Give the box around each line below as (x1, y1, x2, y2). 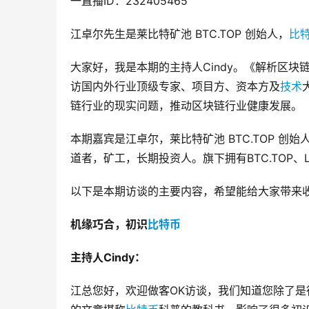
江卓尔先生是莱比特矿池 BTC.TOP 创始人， (70, 26, 289, 41)
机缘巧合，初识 (70, 217, 148, 231)
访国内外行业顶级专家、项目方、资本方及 (70, 79, 280, 93)
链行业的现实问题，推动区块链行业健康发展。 (70, 98, 302, 112)
